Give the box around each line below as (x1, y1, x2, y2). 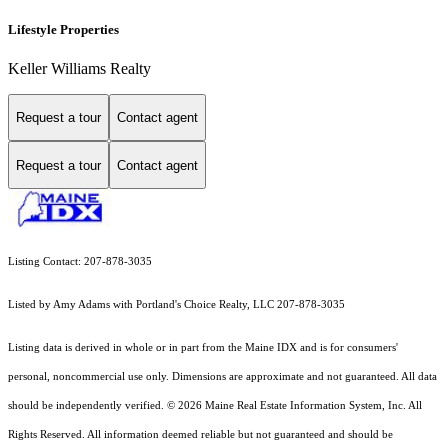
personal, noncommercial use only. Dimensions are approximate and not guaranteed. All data (8, 371, 437, 383)
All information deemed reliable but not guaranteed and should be (87, 429, 393, 441)
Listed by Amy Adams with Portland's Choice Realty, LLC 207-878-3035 (8, 299, 345, 311)
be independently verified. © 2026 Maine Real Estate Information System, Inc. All (42, 400, 422, 412)
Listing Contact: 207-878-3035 (8, 256, 152, 268)
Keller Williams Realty (8, 59, 151, 77)
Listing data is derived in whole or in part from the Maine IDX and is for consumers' (8, 342, 398, 354)
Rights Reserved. (8, 429, 87, 441)
